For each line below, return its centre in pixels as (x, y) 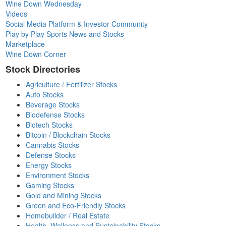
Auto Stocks (45, 94)
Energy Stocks (49, 165)
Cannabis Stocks (53, 145)
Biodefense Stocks (55, 114)
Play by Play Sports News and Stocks (65, 34)
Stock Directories (43, 69)
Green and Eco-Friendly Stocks (76, 205)
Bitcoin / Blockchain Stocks (68, 134)
